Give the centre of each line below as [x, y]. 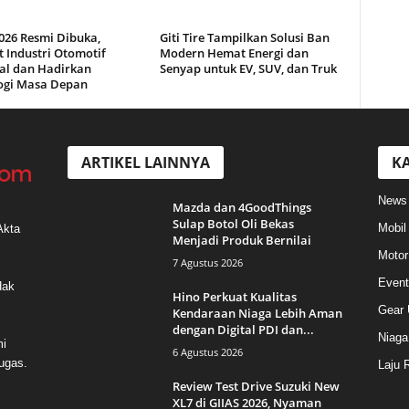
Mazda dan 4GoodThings [241, 208]
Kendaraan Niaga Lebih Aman [257, 314]
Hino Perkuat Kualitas [234, 297]
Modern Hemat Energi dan [234, 53]
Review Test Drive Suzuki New [256, 387]
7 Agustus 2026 [207, 263]
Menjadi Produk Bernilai [241, 241]
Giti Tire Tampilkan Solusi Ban [244, 38]
